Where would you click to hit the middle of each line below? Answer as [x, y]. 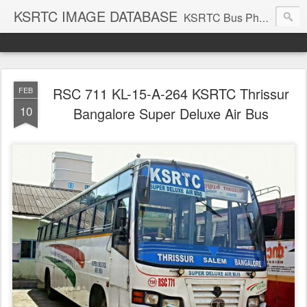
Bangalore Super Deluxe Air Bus [171, 113]
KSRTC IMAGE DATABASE [96, 16]
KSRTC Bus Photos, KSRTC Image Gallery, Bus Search [221, 17]
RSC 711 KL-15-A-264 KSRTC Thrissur [171, 94]
